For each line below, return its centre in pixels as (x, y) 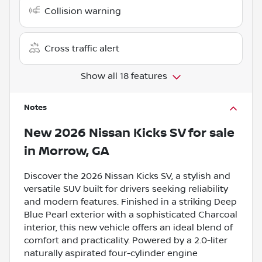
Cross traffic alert (82, 48)
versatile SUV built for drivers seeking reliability (126, 189)
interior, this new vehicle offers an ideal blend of (128, 227)
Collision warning (83, 11)
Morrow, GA (74, 151)
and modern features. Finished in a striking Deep (130, 201)
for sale (210, 133)
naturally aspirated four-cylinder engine (111, 253)
